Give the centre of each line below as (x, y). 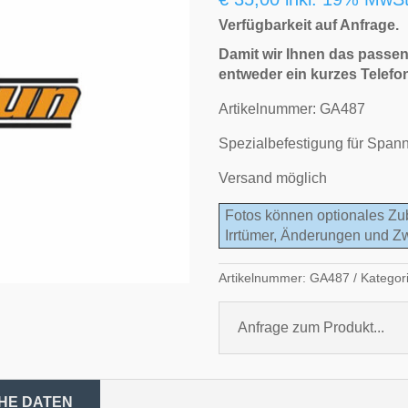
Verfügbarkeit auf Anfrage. (309, 25)
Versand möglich (273, 178)
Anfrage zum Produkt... (311, 328)
